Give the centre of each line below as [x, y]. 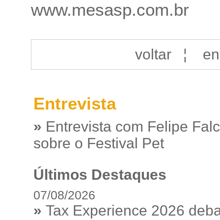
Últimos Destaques [100, 175]
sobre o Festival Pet [98, 143]
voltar [153, 54]
